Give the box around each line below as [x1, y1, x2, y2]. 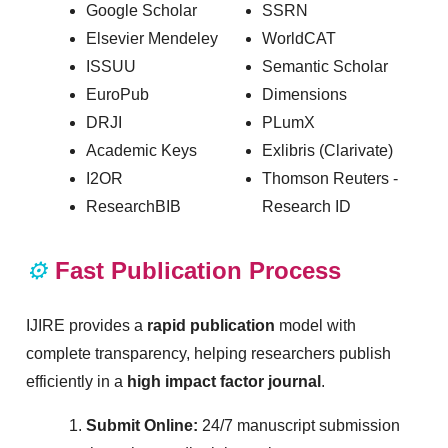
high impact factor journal [127, 372, 321, 390]
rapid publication [147, 316, 275, 334]
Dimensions [262, 85, 347, 103]
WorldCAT [262, 29, 336, 47]
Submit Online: [86, 416, 198, 434]
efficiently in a [26, 372, 127, 390]
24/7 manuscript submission [198, 416, 400, 434]
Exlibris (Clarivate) [262, 141, 393, 159]
